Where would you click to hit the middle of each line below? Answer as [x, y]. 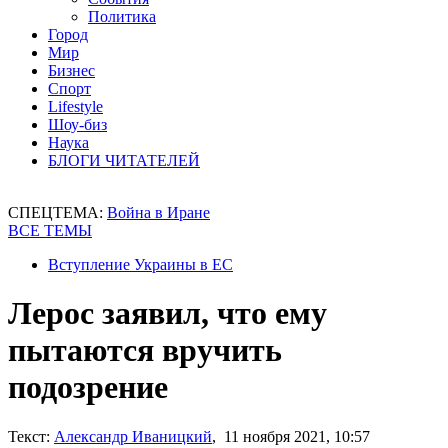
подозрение [88, 387]
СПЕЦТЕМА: [57, 212]
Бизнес [71, 70]
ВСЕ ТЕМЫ [50, 230]
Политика [122, 16]
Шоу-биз [77, 124]
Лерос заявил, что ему [167, 313]
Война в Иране [158, 212]
